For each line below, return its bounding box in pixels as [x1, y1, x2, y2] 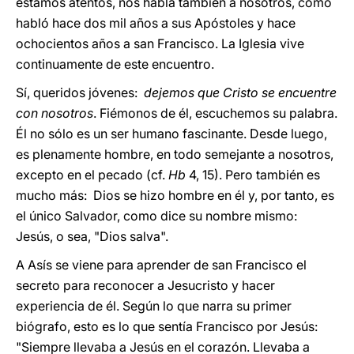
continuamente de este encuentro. [16, 56, 214, 72]
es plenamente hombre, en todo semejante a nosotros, [16, 146, 333, 162]
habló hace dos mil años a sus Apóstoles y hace [16, 15, 296, 31]
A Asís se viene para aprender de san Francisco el [16, 257, 307, 273]
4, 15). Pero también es [186, 167, 320, 183]
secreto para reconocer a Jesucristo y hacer [16, 277, 275, 293]
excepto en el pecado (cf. [16, 167, 168, 183]
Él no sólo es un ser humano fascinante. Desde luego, [16, 126, 327, 141]
